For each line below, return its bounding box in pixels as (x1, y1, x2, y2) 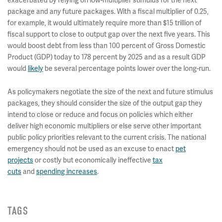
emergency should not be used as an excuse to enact (7, 144, 175, 153)
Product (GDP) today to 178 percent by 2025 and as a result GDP (7, 52, 206, 61)
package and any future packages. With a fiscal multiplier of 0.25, (7, 6, 209, 16)
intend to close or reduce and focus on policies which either (7, 110, 193, 119)
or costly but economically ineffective (33, 155, 153, 165)
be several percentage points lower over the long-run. (43, 63, 212, 73)
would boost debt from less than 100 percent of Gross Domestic (7, 41, 206, 50)
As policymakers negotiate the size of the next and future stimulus (7, 87, 213, 96)
